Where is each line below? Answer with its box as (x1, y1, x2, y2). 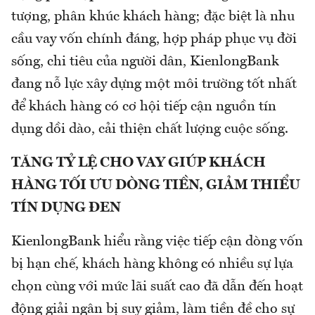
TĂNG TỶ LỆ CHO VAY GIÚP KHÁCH (11, 155, 266, 170)
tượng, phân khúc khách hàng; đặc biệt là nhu (11, 9, 295, 24)
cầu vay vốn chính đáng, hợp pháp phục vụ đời (11, 32, 297, 46)
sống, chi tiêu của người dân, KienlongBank (11, 54, 279, 69)
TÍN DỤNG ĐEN (11, 200, 124, 215)
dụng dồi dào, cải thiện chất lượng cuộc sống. (11, 122, 288, 136)
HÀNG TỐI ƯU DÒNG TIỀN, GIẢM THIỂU (11, 178, 300, 193)
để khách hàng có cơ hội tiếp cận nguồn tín (11, 99, 276, 114)
